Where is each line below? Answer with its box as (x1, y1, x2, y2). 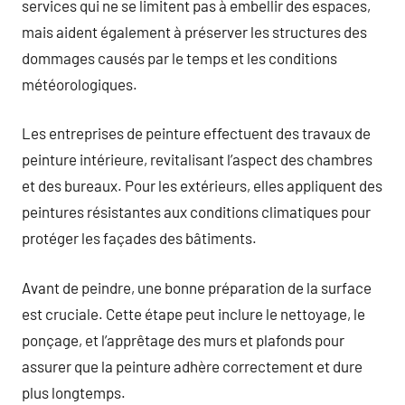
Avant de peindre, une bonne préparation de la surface (22, 278, 372, 297)
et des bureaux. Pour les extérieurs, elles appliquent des (22, 176, 382, 194)
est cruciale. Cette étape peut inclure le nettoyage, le (22, 304, 365, 323)
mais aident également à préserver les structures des (22, 22, 367, 41)
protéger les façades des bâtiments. (22, 229, 257, 247)
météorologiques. (22, 74, 137, 93)
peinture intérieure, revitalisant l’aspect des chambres (22, 150, 372, 168)
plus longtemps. (22, 382, 126, 401)
